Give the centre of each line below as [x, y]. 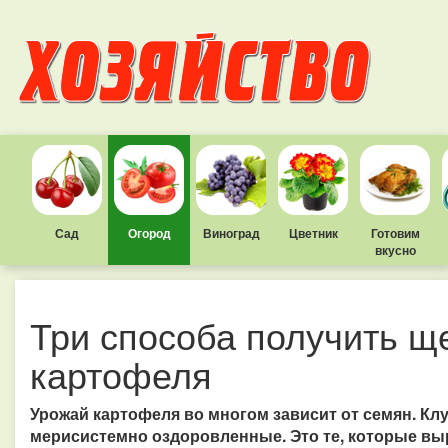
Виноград [231, 233]
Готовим [395, 233]
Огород [149, 233]
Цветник [313, 233]
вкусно [395, 250]
